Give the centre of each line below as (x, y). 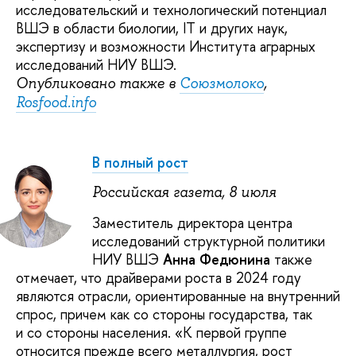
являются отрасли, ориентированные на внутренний (178, 296)
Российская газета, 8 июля (184, 193)
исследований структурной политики (209, 241)
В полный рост (140, 162)
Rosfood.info (56, 103)
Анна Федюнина (217, 259)
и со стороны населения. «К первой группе (151, 332)
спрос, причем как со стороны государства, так (164, 314)
